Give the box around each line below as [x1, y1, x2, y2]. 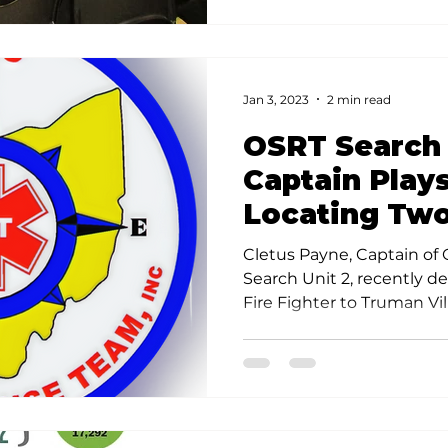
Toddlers [243, 231, 379, 265]
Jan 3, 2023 [243, 91, 309, 107]
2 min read [327, 91, 391, 107]
